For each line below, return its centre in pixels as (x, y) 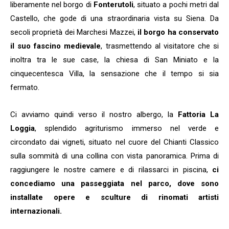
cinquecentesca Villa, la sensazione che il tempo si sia (114, 73)
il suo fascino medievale (56, 46)
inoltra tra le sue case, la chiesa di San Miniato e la (114, 60)
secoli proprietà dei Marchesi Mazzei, (73, 32)
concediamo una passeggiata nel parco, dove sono (114, 183)
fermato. (25, 87)
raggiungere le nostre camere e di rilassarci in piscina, (109, 169)
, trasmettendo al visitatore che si (160, 46)
